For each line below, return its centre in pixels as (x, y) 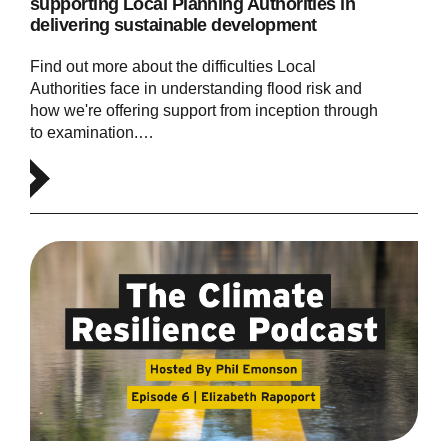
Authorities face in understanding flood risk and (195, 88)
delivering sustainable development (173, 24)
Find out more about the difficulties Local (172, 66)
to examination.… (91, 132)
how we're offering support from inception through (203, 110)
